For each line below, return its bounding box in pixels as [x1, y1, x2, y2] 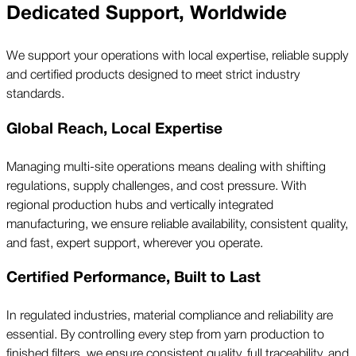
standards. [6, 83, 64, 103]
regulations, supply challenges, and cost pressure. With [6, 174, 307, 194]
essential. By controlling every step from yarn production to [6, 323, 324, 343]
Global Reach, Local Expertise [6, 117, 222, 141]
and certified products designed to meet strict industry [6, 64, 300, 83]
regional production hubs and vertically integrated [6, 193, 273, 213]
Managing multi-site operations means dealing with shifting [6, 155, 326, 175]
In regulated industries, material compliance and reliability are [6, 304, 333, 324]
